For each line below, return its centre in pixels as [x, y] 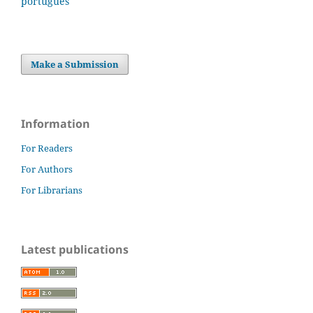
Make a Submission [75, 64]
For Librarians [52, 190]
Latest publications [75, 249]
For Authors [47, 169]
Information [56, 123]
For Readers [47, 148]
